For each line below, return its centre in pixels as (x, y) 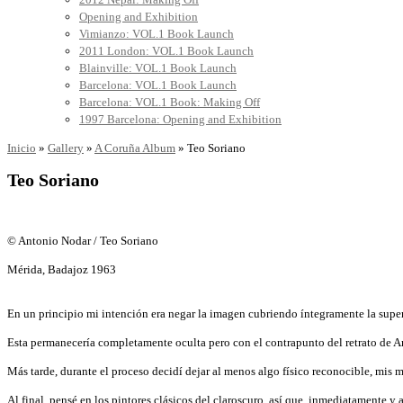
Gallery (66, 148)
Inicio (22, 148)
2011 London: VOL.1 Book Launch (166, 51)
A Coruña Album (135, 148)
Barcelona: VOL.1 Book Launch (158, 85)
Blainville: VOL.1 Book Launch (158, 68)
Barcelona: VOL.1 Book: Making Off (170, 103)
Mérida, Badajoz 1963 (62, 270)
